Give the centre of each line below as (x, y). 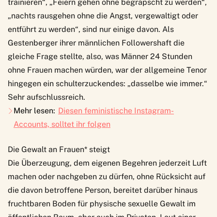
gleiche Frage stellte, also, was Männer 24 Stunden (100, 56)
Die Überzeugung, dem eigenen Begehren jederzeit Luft (107, 163)
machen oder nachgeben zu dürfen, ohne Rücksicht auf (107, 176)
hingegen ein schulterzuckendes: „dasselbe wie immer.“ (108, 83)
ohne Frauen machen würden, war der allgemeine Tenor (107, 70)
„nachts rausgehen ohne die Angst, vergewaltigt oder (103, 15)
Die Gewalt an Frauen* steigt (59, 149)
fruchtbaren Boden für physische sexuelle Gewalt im (102, 203)
